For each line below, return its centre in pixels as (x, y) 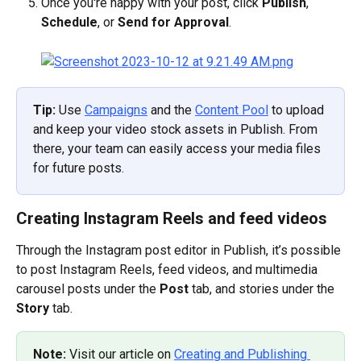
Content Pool (232, 110)
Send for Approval (173, 23)
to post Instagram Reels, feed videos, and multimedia (168, 269)
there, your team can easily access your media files (178, 148)
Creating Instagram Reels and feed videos (172, 218)
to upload (298, 110)
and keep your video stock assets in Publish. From (177, 129)
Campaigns (116, 110)
